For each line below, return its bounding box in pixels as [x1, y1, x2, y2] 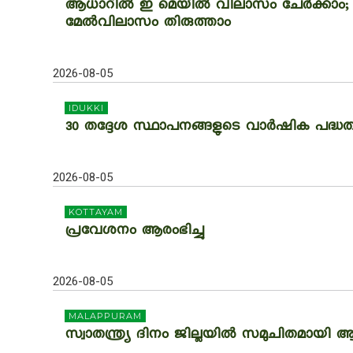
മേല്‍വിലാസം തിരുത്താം [65, 13, 230, 35]
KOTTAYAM [69, 206, 123, 217]
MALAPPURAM [69, 310, 142, 321]
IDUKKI [69, 102, 104, 113]
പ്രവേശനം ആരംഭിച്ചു [65, 221, 203, 243]
